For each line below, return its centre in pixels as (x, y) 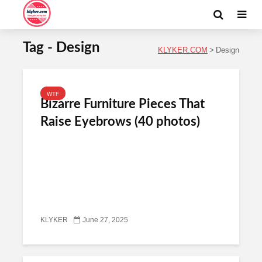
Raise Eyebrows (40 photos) (120, 122)
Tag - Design (61, 48)
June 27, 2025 (105, 220)
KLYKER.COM (183, 50)
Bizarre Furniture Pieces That (123, 104)
